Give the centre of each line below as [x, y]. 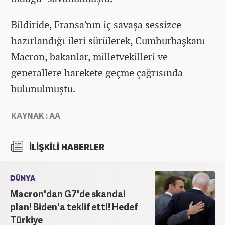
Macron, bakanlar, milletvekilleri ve [89, 56]
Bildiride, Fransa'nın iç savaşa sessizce [96, 24]
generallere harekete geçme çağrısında [97, 72]
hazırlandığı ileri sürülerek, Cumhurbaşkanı [108, 40]
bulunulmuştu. [43, 88]
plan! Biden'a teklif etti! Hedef [74, 206]
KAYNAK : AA [36, 115]
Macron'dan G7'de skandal [68, 193]
